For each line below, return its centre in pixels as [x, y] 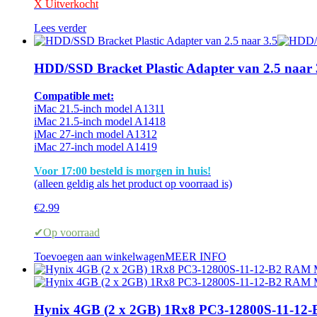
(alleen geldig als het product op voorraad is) [133, 183]
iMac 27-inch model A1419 [96, 146]
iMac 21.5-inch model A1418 [100, 121]
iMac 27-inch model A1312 [96, 134]
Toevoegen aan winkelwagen [99, 256]
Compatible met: [74, 96]
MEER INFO [196, 256]
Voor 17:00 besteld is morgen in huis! [122, 171]
